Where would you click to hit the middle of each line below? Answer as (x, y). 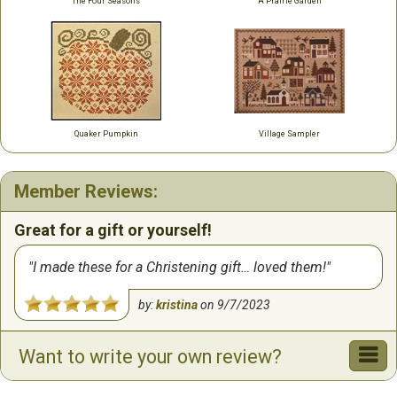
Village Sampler (289, 134)
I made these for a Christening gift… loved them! (179, 267)
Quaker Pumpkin (106, 134)
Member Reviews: (86, 191)
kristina (177, 305)
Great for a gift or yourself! (113, 230)
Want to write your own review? (150, 357)
